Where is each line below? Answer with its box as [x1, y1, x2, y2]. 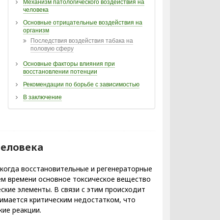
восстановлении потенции [23, 68, 97, 75]
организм [23, 27, 49, 34]
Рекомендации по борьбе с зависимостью [23, 81, 139, 88]
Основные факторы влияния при [23, 60, 115, 67]
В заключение [23, 93, 62, 101]
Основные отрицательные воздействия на [23, 19, 142, 26]
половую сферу [30, 45, 74, 52]
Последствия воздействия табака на [30, 37, 133, 44]
